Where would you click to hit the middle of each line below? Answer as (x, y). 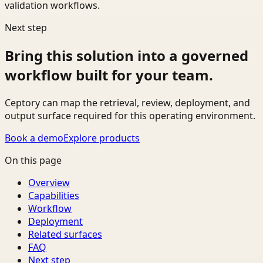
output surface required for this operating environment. (130, 115)
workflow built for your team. (109, 75)
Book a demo (34, 138)
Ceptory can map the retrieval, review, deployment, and (127, 102)
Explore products (102, 138)
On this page (33, 160)
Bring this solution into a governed (127, 55)
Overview (49, 182)
